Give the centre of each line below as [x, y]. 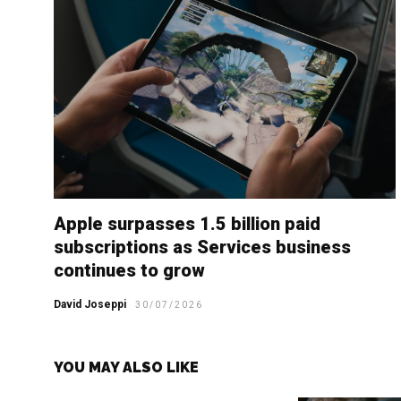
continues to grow [129, 271]
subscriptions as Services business [202, 247]
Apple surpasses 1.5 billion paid [187, 224]
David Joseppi [90, 305]
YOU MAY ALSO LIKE [126, 368]
